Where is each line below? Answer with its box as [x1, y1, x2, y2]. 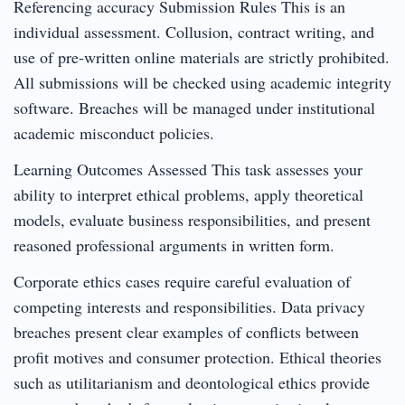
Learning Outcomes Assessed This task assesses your [14, 157, 363, 180]
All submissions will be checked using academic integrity [14, 71, 391, 93]
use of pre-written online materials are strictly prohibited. [14, 45, 390, 68]
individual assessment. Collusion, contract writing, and [14, 20, 374, 42]
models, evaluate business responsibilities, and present [14, 208, 371, 231]
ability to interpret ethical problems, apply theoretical [14, 183, 363, 205]
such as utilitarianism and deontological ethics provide [14, 371, 370, 393]
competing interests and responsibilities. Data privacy [14, 295, 365, 317]
